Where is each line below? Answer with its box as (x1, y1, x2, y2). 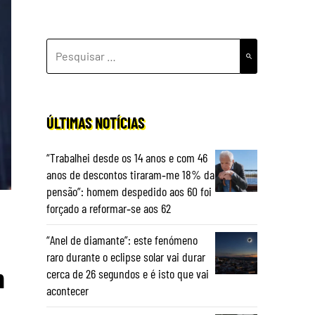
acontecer (46, 283, 89, 298)
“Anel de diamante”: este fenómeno (46, 232, 198, 247)
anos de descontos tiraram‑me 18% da (46, 167, 214, 182)
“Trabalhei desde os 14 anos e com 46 (46, 150, 207, 165)
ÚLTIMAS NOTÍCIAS (46, 113, 145, 131)
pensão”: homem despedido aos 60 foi (46, 184, 212, 199)
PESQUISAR (46, 40, 102, 53)
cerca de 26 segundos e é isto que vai (46, 266, 209, 281)
